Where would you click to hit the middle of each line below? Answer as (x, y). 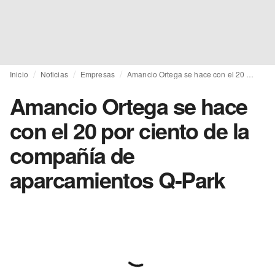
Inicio (19, 74)
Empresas (97, 74)
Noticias (54, 74)
